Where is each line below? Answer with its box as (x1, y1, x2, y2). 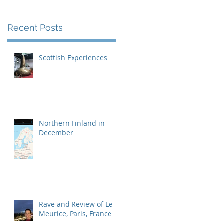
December (39, 127, 73, 137)
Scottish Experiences (39, 52, 107, 62)
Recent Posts (7, 22, 63, 33)
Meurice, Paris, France (39, 208, 111, 218)
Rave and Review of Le (39, 199, 112, 209)
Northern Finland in (39, 118, 105, 128)
